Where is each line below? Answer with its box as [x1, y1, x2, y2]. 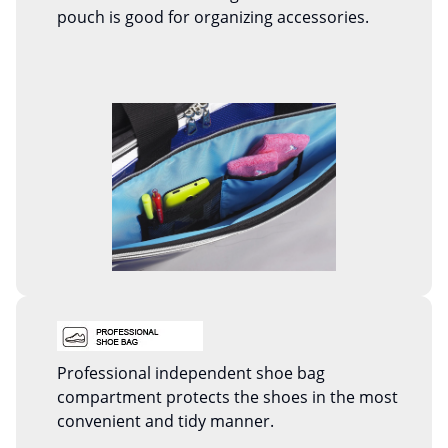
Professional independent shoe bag [57, 361, 325, 384]
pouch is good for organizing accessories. [57, 6, 369, 29]
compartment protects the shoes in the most [57, 385, 398, 408]
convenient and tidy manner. [57, 409, 274, 432]
